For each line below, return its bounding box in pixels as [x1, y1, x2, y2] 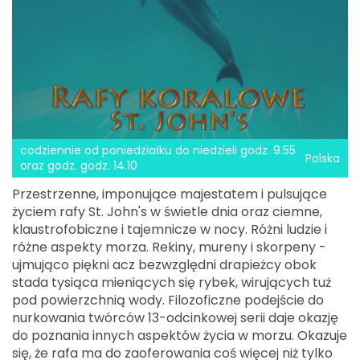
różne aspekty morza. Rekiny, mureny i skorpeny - [12, 238, 326, 257]
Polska [305, 149, 340, 166]
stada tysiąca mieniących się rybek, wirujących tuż [12, 273, 331, 292]
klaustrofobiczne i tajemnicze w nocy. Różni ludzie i [12, 220, 327, 239]
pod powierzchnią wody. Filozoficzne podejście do [12, 291, 324, 310]
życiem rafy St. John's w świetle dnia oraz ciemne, [12, 202, 322, 222]
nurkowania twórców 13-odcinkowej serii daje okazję [12, 309, 338, 328]
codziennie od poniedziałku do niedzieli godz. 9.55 [20, 142, 296, 159]
